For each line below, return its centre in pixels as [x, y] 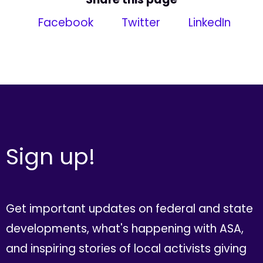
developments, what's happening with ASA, [124, 228]
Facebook [65, 22]
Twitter [139, 22]
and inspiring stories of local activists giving [126, 248]
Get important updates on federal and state [129, 208]
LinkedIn [208, 22]
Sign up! [50, 157]
